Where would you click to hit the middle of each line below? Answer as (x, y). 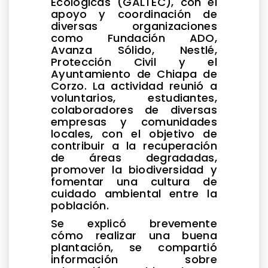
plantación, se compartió (134, 247)
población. (80, 205)
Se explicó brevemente (134, 223)
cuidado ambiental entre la (134, 193)
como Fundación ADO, (134, 38)
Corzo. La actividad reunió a (134, 86)
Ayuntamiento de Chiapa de (134, 74)
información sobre (134, 259)
